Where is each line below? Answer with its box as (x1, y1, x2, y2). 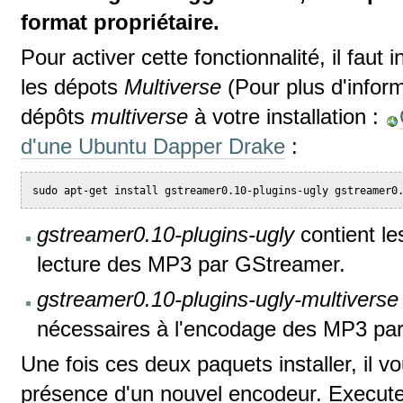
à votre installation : (188, 104, 386, 130)
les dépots (21, 75, 125, 100)
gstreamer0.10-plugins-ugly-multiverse (37, 286, 399, 311)
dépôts (21, 104, 92, 130)
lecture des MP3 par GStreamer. (37, 251, 346, 276)
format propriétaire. (21, 10, 220, 35)
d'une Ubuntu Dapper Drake (21, 134, 286, 159)
